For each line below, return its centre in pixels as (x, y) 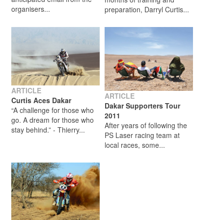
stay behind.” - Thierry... (48, 130)
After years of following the (146, 125)
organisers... (31, 9)
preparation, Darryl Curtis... (147, 9)
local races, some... (135, 145)
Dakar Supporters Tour (142, 106)
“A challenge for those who (53, 110)
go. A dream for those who (53, 120)
